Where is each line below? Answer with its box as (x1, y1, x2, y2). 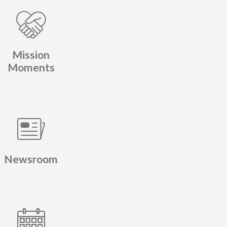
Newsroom (4, 153, 58, 166)
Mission (12, 48, 50, 61)
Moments (7, 61, 55, 74)
